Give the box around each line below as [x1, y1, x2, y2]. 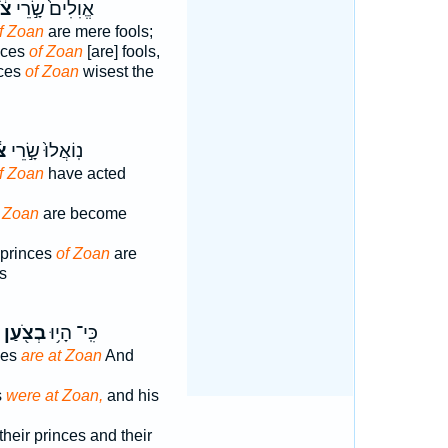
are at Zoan [20, 347, 102, 364]
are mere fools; [43, 23, 153, 40]
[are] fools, [82, 43, 160, 60]
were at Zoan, [5, 387, 103, 404]
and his [102, 387, 159, 404]
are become [38, 205, 127, 222]
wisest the [78, 63, 154, 80]
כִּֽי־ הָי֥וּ [45, 322, 98, 344]
